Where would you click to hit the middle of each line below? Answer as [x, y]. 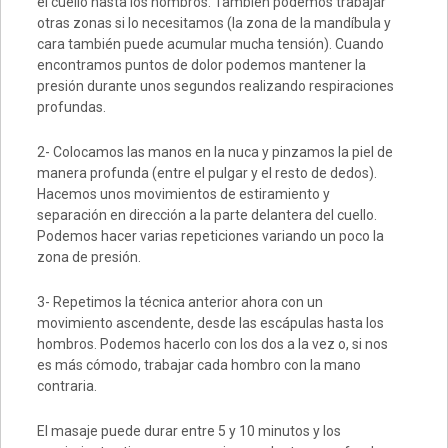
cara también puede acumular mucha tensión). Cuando [210, 44]
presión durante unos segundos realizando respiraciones [215, 86]
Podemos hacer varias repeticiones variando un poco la [210, 236]
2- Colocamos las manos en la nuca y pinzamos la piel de [214, 152]
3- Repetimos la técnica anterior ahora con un [179, 302]
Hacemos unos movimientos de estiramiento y [183, 194]
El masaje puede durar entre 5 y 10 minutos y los [188, 431]
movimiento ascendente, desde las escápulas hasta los [210, 323]
